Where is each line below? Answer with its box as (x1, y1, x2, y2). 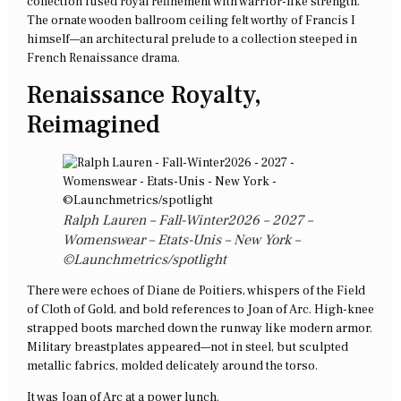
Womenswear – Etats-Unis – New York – (63, 231, 300, 250)
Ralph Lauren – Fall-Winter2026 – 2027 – (63, 211, 312, 230)
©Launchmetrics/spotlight (63, 251, 226, 269)
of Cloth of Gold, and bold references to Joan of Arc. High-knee (27, 302, 374, 319)
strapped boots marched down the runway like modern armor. (27, 320, 372, 337)
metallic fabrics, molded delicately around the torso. (27, 358, 318, 375)
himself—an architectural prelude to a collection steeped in (27, 30, 357, 47)
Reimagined (27, 108, 160, 141)
